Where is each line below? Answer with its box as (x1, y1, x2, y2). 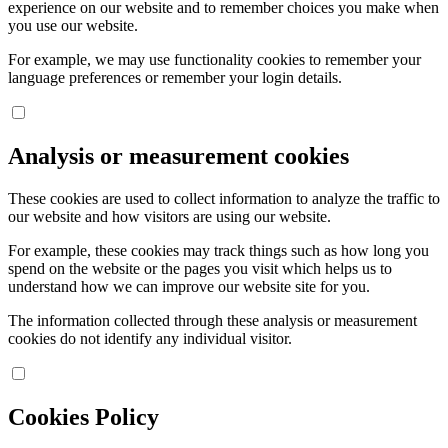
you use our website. (8, 16, 138, 34)
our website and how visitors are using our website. (8, 207, 331, 225)
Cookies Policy (8, 403, 159, 430)
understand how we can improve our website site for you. (8, 277, 370, 295)
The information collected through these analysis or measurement (8, 311, 417, 329)
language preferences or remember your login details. (8, 68, 342, 86)
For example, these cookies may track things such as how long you (8, 241, 429, 259)
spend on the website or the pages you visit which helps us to (8, 259, 392, 277)
